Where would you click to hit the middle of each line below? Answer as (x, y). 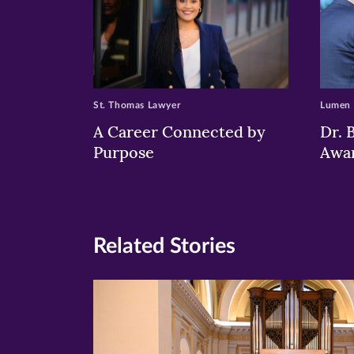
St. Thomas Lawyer (137, 105)
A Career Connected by (179, 131)
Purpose (126, 152)
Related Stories (164, 246)
